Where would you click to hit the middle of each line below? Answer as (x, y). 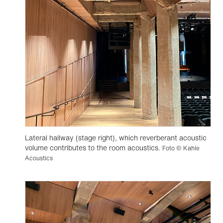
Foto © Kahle (181, 148)
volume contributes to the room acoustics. (94, 148)
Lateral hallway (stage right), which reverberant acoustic (116, 138)
